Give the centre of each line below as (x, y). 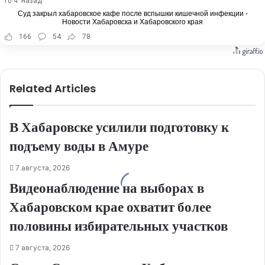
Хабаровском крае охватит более (110, 207)
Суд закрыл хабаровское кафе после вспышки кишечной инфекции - (132, 14)
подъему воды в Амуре (79, 146)
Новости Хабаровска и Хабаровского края (132, 22)
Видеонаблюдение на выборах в (107, 188)
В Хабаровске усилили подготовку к (119, 127)
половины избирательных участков (119, 226)
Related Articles (53, 89)
